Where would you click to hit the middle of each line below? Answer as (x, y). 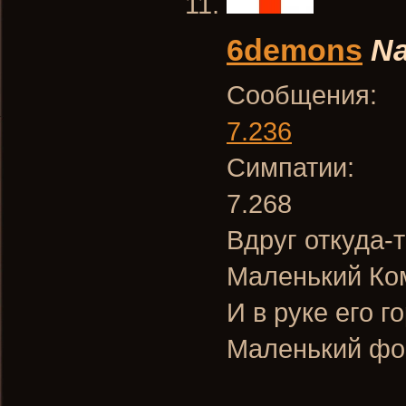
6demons (295, 50)
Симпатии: (290, 167)
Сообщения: (302, 95)
